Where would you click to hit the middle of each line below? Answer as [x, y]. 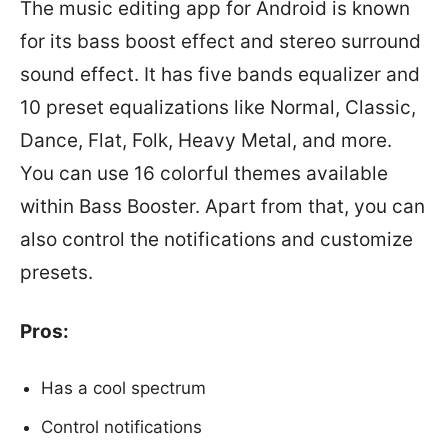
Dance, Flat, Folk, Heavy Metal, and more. [206, 140]
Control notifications [121, 427]
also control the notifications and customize [216, 239]
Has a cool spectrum [123, 388]
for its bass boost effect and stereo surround [220, 41]
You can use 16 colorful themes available [204, 173]
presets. [56, 272]
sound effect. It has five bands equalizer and [220, 74]
